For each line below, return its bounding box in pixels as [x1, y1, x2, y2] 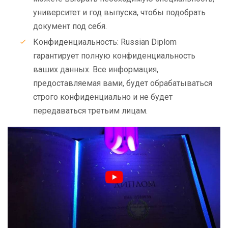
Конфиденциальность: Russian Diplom [33, 37, 177, 47]
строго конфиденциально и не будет [33, 92, 173, 102]
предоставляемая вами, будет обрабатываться [33, 78, 212, 88]
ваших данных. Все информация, [33, 65, 158, 74]
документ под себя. [33, 21, 107, 31]
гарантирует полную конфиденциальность [33, 51, 195, 61]
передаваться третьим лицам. [33, 106, 148, 116]
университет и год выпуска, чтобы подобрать [33, 8, 206, 17]
